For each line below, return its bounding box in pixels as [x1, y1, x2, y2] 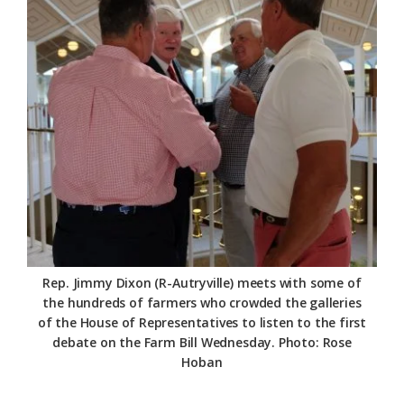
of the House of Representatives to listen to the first [37, 314, 367, 332]
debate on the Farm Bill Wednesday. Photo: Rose [52, 334, 352, 352]
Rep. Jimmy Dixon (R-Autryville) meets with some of [42, 274, 362, 292]
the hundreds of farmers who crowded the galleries [42, 294, 362, 312]
